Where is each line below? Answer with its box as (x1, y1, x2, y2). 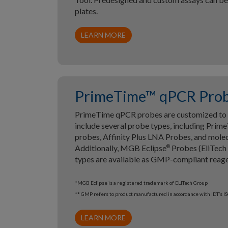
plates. (74, 6, 98, 16)
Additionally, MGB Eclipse (74, 143, 166, 153)
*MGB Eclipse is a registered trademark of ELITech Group (74, 180, 208, 186)
